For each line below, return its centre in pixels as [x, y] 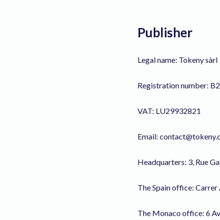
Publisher [165, 32]
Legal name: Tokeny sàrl [177, 60]
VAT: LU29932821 [169, 111]
